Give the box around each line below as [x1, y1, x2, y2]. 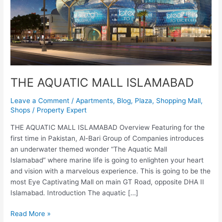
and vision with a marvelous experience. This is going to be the [10, 166, 211, 175]
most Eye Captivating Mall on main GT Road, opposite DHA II [10, 177, 205, 186]
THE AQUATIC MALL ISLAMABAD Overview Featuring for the [10, 123, 205, 131]
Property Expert [37, 106, 87, 114]
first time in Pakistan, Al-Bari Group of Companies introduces [10, 134, 204, 142]
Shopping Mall [156, 97, 201, 105]
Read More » [10, 210, 51, 218]
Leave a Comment [10, 97, 70, 105]
